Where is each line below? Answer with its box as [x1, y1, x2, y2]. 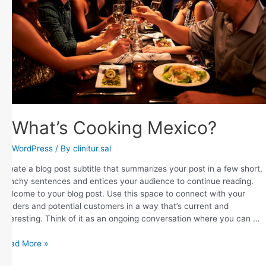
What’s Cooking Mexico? [12, 116, 217, 138]
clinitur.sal [73, 143, 111, 153]
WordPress [12, 143, 53, 153]
